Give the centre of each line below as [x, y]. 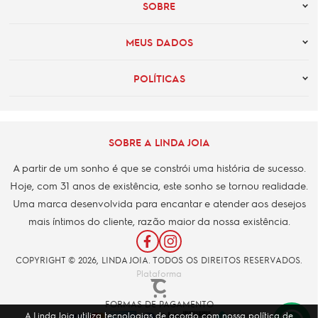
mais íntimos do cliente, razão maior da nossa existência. [159, 221]
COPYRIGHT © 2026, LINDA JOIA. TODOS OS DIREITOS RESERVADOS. [159, 260]
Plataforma [159, 274]
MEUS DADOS [159, 42]
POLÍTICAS [159, 78]
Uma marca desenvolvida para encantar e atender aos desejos [159, 203]
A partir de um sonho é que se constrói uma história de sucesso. [159, 168]
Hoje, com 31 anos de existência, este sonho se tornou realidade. [159, 186]
